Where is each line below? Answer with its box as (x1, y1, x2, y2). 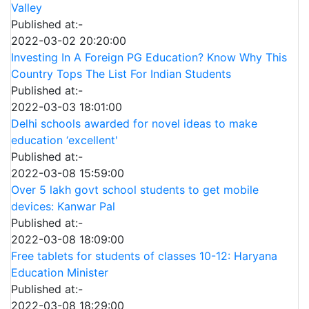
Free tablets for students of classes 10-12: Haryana (11, 249, 277, 263)
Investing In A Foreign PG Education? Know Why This (11, 50, 287, 64)
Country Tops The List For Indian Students (11, 67, 231, 81)
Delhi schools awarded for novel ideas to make (11, 117, 257, 130)
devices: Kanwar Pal (11, 199, 115, 213)
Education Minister (11, 266, 108, 279)
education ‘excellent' (11, 133, 118, 147)
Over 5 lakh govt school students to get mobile (11, 183, 259, 197)
